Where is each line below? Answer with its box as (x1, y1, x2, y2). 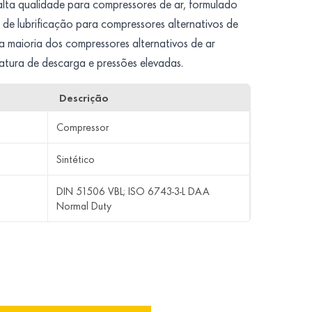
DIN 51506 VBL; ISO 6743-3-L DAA (56, 185, 210, 198)
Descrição (59, 91, 109, 104)
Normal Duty (56, 199, 111, 212)
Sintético (56, 153, 95, 166)
